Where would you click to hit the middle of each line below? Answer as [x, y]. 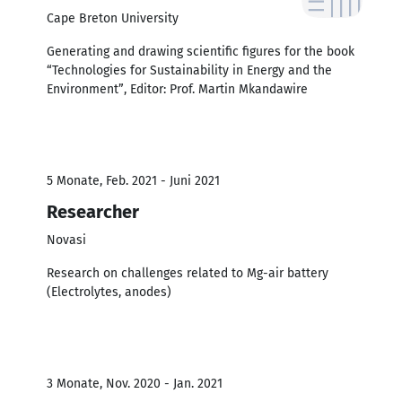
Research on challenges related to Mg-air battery [188, 273]
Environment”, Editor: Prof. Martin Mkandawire [177, 89]
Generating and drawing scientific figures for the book [201, 51]
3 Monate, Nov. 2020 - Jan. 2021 [135, 383]
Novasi [66, 240]
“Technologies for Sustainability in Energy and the [189, 70]
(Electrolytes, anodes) [109, 292]
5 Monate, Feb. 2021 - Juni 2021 [133, 180]
